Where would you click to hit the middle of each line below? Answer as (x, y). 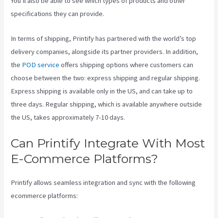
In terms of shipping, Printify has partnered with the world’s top (104, 38)
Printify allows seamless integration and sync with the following (103, 182)
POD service (41, 64)
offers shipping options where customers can (127, 64)
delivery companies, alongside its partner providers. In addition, (105, 51)
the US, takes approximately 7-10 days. (68, 117)
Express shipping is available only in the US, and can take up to (102, 91)
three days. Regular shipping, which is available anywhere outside (107, 104)
